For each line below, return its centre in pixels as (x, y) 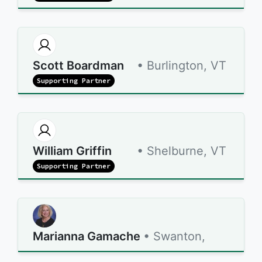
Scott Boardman (78, 65)
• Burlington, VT (182, 65)
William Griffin (72, 151)
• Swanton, (174, 236)
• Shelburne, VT (182, 151)
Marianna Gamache (87, 236)
